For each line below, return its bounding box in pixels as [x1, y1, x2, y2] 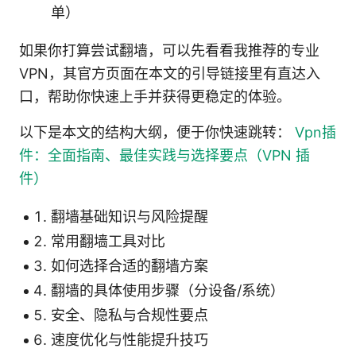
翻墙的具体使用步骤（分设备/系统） [51, 281, 284, 299]
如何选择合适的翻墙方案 [51, 257, 208, 274]
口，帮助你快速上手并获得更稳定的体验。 [19, 87, 291, 105]
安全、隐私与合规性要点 [51, 306, 208, 323]
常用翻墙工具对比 [51, 232, 165, 250]
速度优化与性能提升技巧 [51, 331, 208, 348]
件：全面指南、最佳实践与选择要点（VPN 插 [19, 146, 310, 164]
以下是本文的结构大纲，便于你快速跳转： [19, 123, 295, 141]
